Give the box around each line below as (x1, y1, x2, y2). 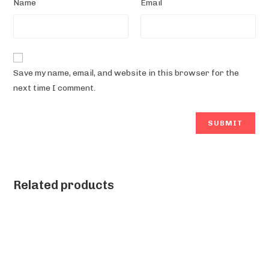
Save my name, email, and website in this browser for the (13, 67, 240, 78)
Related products (13, 177, 115, 192)
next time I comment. (13, 82, 96, 93)
